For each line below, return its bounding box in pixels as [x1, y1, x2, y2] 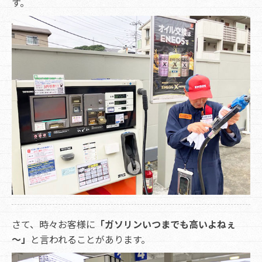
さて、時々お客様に [12, 217, 95, 231]
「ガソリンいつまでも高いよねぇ [95, 217, 236, 231]
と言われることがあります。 [30, 232, 150, 246]
